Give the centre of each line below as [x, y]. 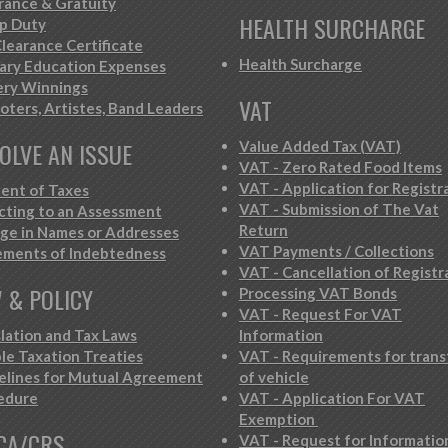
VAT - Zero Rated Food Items [340, 167]
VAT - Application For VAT [332, 398]
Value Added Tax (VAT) [320, 146]
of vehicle [274, 377]
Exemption [278, 419]
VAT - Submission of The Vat [339, 209]
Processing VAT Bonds [318, 293]
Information [281, 335]
